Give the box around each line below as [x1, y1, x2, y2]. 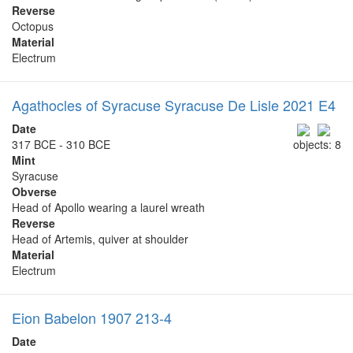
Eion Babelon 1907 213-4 [12, 307, 172, 328]
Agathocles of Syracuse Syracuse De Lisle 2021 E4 [12, 94, 336, 115]
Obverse [12, 183, 57, 199]
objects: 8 [293, 136, 341, 152]
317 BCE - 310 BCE [12, 136, 110, 152]
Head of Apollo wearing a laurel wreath [12, 199, 205, 215]
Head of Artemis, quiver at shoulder [12, 230, 188, 247]
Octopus [12, 17, 54, 34]
